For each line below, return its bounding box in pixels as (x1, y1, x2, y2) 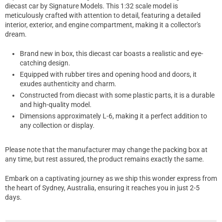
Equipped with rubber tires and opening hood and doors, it (20, 70, 197, 78)
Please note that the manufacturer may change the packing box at (5, 145, 208, 154)
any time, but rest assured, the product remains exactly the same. (5, 155, 204, 163)
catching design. (20, 58, 70, 67)
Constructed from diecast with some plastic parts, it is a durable (20, 91, 215, 99)
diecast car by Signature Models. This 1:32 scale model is (5, 1, 178, 10)
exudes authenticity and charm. (20, 79, 116, 88)
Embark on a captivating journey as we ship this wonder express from (5, 174, 217, 182)
